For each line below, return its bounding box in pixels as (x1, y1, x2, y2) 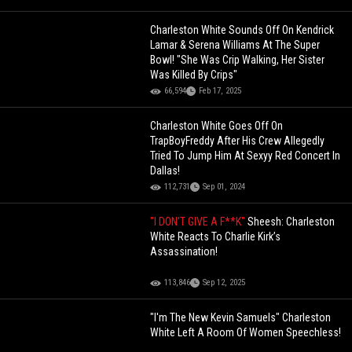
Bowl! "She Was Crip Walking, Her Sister (150, 53, 325, 67)
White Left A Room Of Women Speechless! (150, 326, 342, 339)
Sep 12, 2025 (203, 277, 246, 288)
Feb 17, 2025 (199, 86, 242, 97)
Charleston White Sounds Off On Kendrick (150, 24, 335, 37)
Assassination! (150, 245, 218, 258)
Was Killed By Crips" (150, 68, 238, 82)
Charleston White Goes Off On (150, 119, 284, 133)
